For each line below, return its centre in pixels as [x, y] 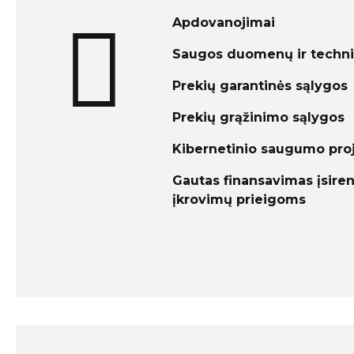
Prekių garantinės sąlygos [260, 85]
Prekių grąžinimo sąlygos [258, 117]
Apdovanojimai [224, 22]
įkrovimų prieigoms [239, 199]
